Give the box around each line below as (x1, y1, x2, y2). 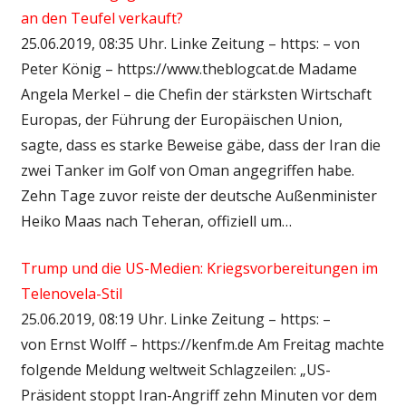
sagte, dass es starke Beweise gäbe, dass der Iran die (20, 134, 381, 155)
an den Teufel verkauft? (20, 7, 183, 28)
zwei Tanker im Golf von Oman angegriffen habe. (20, 159, 354, 180)
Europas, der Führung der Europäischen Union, (20, 109, 343, 130)
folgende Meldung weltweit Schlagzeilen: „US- (20, 359, 331, 380)
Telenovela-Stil (20, 283, 122, 304)
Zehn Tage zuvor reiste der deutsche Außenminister (20, 185, 377, 206)
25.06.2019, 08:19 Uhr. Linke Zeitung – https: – (20, 308, 331, 329)
